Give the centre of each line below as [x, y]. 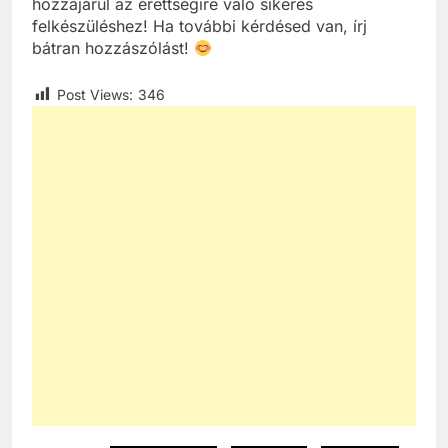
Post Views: [95, 95]
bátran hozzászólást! [113, 48]
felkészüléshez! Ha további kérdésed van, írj [199, 26]
